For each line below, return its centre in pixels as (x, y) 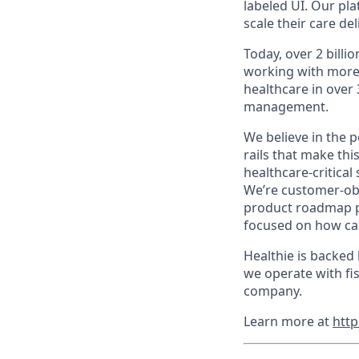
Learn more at (288, 322)
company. (273, 291)
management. (286, 107)
